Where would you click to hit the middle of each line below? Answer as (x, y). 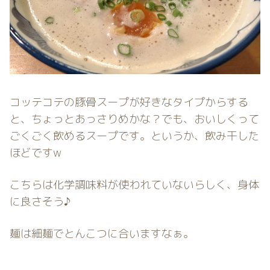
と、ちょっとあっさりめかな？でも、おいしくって (134, 119)
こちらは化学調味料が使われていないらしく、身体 (134, 185)
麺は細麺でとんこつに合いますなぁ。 (102, 234)
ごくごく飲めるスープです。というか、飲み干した (134, 136)
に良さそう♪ (40, 202)
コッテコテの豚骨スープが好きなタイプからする (129, 102)
